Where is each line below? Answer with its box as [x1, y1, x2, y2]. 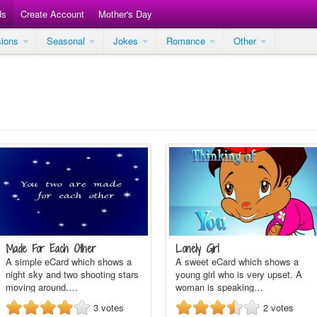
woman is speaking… [175, 280, 263, 294]
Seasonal [47, 34, 88, 47]
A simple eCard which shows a [6, 255, 132, 268]
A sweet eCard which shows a [175, 255, 299, 268]
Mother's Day [98, 7, 152, 21]
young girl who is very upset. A [175, 267, 302, 281]
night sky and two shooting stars [6, 267, 139, 281]
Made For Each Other [6, 241, 96, 256]
